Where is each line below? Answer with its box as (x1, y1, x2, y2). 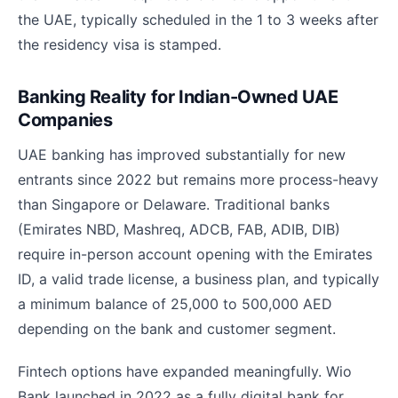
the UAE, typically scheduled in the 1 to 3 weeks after (18, 11, 378, 29)
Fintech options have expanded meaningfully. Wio (18, 362, 352, 381)
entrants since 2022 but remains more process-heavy (18, 171, 378, 189)
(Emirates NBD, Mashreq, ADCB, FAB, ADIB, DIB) (18, 220, 340, 239)
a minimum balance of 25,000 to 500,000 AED (18, 295, 332, 314)
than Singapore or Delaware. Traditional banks (18, 195, 330, 214)
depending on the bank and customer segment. (18, 320, 336, 338)
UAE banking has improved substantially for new (18, 146, 346, 164)
